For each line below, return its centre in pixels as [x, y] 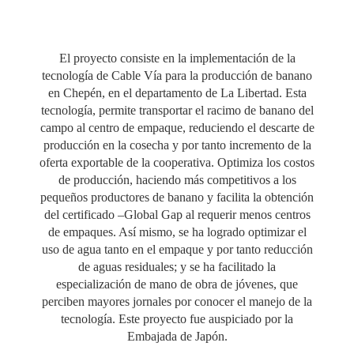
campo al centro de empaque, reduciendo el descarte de [177, 127]
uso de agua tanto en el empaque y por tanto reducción [177, 249]
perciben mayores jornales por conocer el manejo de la [177, 301]
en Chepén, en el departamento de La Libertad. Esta [177, 92]
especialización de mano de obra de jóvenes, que [177, 284]
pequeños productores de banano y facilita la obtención [177, 197]
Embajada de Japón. [177, 336]
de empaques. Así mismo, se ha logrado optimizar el [177, 232]
